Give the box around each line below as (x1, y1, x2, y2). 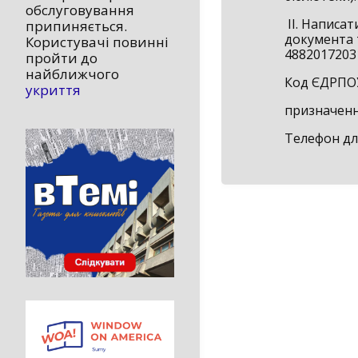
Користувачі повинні (26, 33, 169, 52)
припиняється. (26, 17, 127, 36)
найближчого (26, 65, 119, 84)
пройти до (26, 49, 97, 68)
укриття (26, 81, 81, 100)
